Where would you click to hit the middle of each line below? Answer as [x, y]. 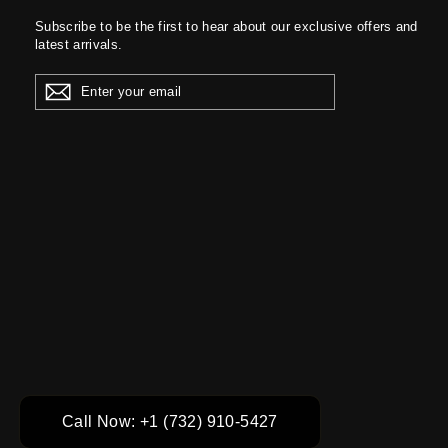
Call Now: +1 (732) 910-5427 [170, 421]
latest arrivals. [79, 44]
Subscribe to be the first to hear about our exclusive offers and [226, 26]
